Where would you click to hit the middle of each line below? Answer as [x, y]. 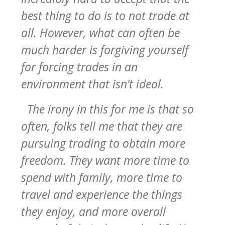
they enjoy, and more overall [93, 211]
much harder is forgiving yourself [105, 49]
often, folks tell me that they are [102, 126]
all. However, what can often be [100, 32]
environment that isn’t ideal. [94, 84]
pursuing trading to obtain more [103, 143]
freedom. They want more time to [105, 160]
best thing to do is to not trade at [105, 15]
